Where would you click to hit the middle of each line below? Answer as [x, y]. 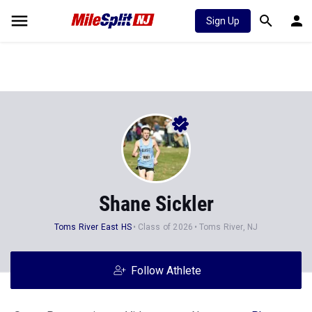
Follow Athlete [166, 271]
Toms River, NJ [228, 227]
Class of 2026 [165, 227]
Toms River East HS [93, 227]
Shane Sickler [156, 204]
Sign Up [223, 21]
